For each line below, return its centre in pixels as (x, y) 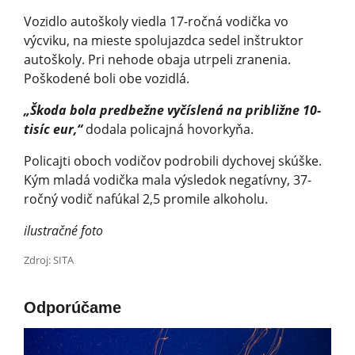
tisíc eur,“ (53, 130)
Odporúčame (73, 308)
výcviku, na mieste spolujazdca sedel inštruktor (164, 41)
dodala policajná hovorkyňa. (168, 130)
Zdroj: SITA (49, 260)
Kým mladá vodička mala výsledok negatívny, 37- (168, 180)
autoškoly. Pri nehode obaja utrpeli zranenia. (157, 60)
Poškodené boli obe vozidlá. (107, 79)
